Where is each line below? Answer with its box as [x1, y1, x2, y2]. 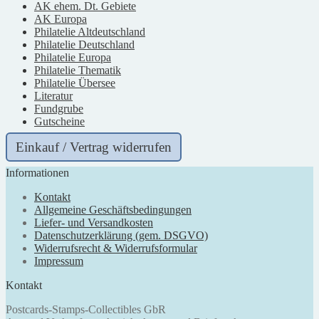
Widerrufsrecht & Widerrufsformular [34, 241, 197, 254]
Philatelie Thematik [34, 63, 121, 76]
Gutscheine [34, 115, 85, 127]
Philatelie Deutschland [34, 38, 135, 51]
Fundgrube [34, 102, 83, 115]
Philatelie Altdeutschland [34, 25, 145, 38]
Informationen [6, 166, 69, 179]
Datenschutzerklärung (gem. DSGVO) [34, 229, 208, 241]
